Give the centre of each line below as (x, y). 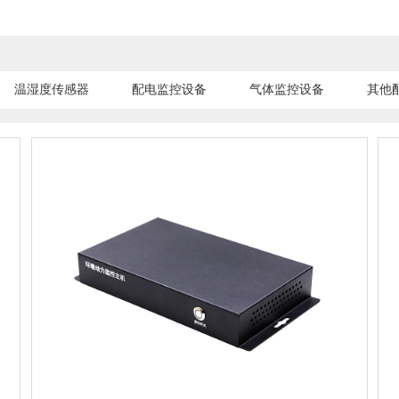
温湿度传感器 (52, 89)
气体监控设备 (287, 89)
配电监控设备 (169, 89)
